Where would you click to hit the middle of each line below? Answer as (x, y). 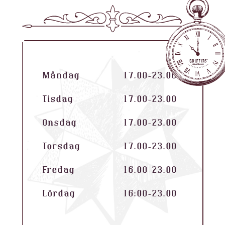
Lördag (59, 194)
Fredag (59, 170)
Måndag (61, 76)
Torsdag (61, 146)
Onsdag (60, 123)
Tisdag (58, 99)
